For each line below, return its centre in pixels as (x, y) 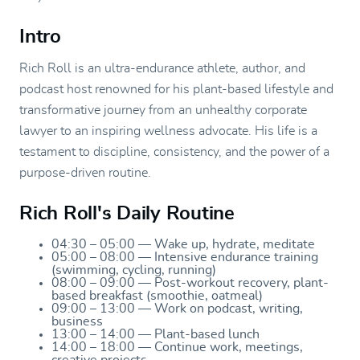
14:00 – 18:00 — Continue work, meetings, (177, 347)
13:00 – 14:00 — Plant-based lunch (155, 334)
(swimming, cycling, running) (134, 270)
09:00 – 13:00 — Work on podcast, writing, (177, 308)
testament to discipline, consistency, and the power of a (174, 151)
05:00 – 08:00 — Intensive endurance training (185, 257)
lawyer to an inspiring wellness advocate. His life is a (168, 131)
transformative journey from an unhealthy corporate (163, 110)
